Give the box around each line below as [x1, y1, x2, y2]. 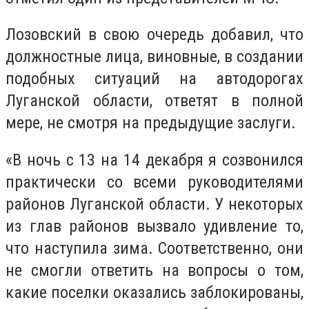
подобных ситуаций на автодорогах [6, 69, 303, 89]
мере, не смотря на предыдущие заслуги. [6, 113, 296, 133]
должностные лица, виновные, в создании [6, 47, 303, 67]
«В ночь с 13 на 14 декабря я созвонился [6, 150, 303, 170]
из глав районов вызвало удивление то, [6, 216, 303, 236]
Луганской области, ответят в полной [6, 91, 303, 111]
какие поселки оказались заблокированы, [6, 282, 303, 302]
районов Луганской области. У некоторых [6, 194, 303, 214]
